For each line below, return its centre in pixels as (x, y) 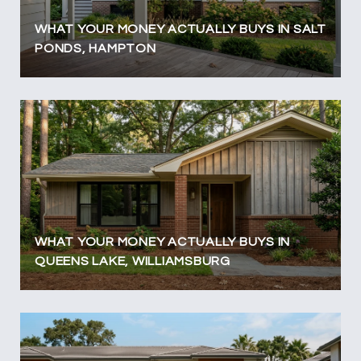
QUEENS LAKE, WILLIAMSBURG (133, 261)
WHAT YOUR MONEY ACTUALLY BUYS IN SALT (180, 29)
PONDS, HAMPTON (95, 48)
